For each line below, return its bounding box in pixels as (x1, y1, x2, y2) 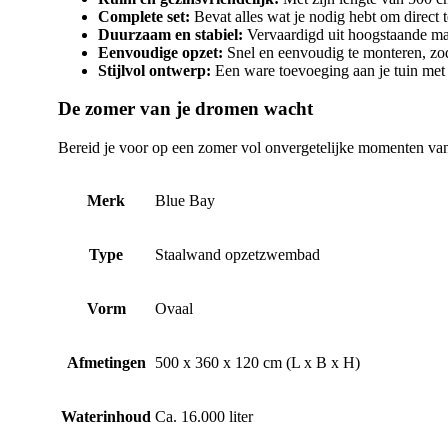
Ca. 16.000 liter (155, 408, 253, 426)
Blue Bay (155, 192, 215, 210)
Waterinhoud (61, 408, 151, 426)
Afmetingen (66, 354, 146, 372)
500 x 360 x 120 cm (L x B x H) (155, 354, 360, 372)
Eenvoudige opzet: (98, 43, 223, 61)
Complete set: (98, 7, 190, 25)
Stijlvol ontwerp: (98, 61, 211, 79)
